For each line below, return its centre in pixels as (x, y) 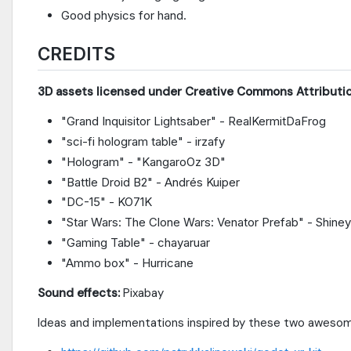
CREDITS (76, 53)
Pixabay (142, 293)
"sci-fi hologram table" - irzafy (143, 142)
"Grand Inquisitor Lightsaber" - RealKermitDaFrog (194, 121)
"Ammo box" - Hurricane (127, 262)
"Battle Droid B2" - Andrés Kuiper (150, 182)
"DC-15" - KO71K (107, 202)
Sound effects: (79, 293)
